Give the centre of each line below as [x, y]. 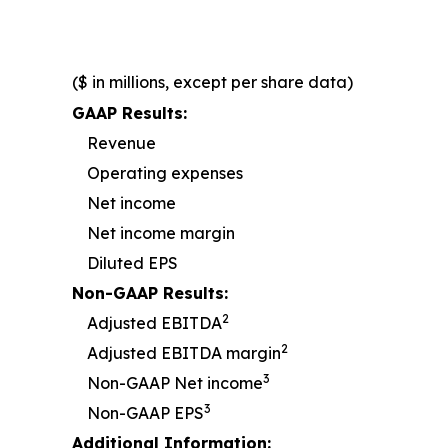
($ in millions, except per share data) [212, 82]
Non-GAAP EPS [145, 413]
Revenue [121, 143]
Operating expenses [165, 173]
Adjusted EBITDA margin [184, 353]
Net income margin [161, 233]
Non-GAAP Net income [175, 383]
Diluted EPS [132, 263]
